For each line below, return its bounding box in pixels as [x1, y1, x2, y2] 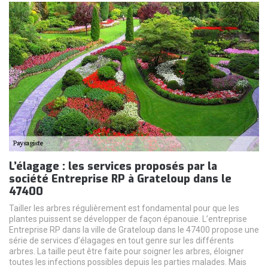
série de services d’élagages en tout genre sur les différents [9, 235, 234, 245]
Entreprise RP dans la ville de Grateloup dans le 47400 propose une [9, 224, 259, 234]
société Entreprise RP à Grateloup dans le [9, 171, 232, 186]
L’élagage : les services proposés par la [9, 159, 217, 173]
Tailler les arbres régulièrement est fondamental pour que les [9, 203, 239, 213]
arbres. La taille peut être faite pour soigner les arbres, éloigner [9, 246, 244, 256]
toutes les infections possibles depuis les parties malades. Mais [9, 257, 246, 267]
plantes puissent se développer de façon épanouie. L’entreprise [9, 214, 247, 224]
